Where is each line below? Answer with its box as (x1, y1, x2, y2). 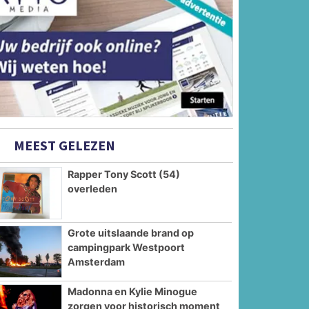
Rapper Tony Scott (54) (68, 168, 181, 181)
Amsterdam (68, 255, 126, 268)
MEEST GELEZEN (11, 137, 116, 154)
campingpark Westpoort (68, 241, 186, 253)
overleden (68, 183, 118, 195)
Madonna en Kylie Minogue (68, 285, 198, 297)
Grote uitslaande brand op (68, 226, 195, 239)
